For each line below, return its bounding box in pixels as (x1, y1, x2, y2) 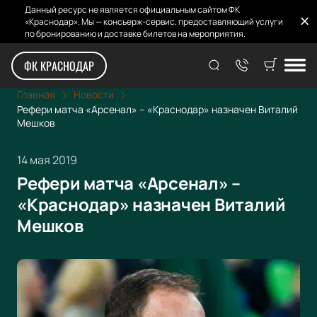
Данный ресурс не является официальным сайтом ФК (25, 4, 240, 16)
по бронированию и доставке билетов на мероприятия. (25, 28, 246, 40)
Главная (17, 88, 55, 101)
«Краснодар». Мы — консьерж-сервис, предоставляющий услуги (25, 16, 283, 28)
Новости (74, 88, 114, 101)
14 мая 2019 (17, 152, 77, 168)
